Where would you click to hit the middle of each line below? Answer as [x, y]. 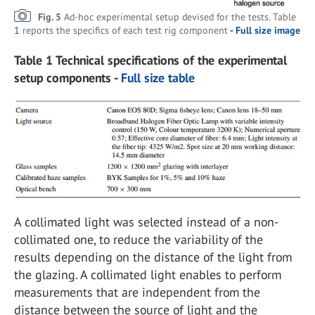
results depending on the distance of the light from [153, 257]
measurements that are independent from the [137, 292]
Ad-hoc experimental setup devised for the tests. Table [180, 17]
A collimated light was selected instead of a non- [146, 222]
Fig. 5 [51, 17]
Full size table [158, 78]
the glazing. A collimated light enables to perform [148, 275]
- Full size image [264, 30]
